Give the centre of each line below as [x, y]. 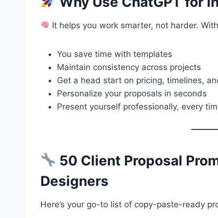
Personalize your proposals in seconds [132, 93]
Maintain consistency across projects [129, 67]
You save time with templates [115, 54]
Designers [74, 181]
